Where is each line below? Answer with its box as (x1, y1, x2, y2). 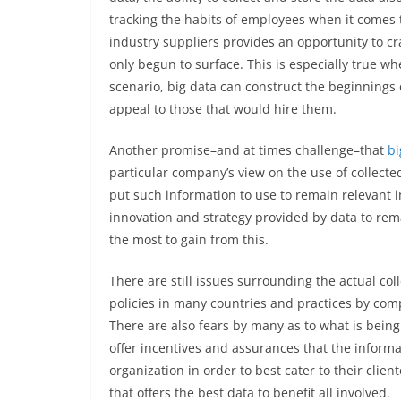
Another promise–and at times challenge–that (109, 141, 388, 158)
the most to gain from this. (109, 230, 269, 248)
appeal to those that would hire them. (109, 99, 337, 117)
